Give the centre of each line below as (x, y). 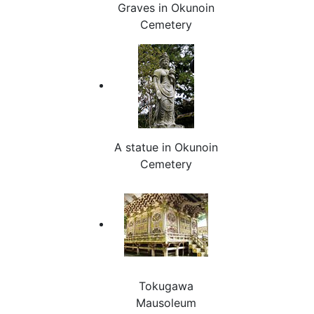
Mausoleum (166, 302)
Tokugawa (166, 286)
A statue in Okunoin (166, 147)
